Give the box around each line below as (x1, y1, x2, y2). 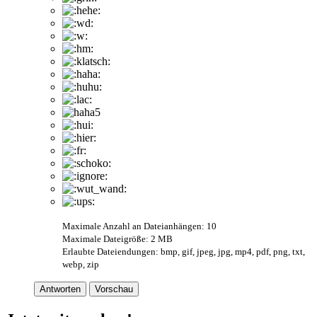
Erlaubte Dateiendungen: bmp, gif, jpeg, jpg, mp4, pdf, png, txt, (62, 246, 305, 257)
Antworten (40, 283, 81, 294)
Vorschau (95, 283, 133, 294)
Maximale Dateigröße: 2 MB (62, 233, 173, 244)
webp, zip (62, 258, 99, 270)
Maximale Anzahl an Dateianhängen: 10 (62, 220, 217, 231)
